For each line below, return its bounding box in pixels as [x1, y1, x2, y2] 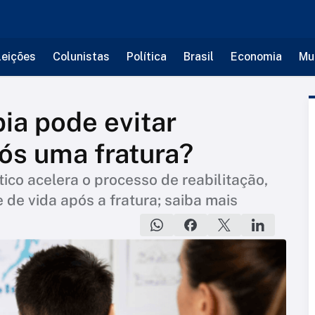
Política [126, 50, 167, 63]
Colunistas [52, 50, 110, 63]
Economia [230, 50, 282, 63]
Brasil [183, 50, 214, 63]
